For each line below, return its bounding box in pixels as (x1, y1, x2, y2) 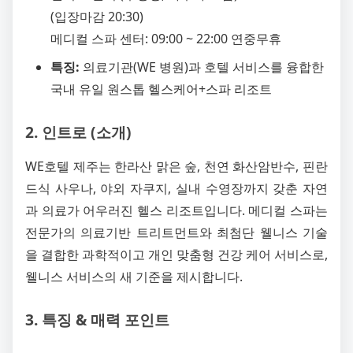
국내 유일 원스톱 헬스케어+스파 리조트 (50, 80, 272, 98)
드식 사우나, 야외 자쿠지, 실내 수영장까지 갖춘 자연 (25, 180, 328, 198)
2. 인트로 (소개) (25, 121, 132, 143)
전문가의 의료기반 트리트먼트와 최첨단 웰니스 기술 (25, 224, 328, 242)
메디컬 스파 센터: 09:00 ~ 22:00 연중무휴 (50, 29, 281, 47)
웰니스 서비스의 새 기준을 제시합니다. (25, 268, 243, 286)
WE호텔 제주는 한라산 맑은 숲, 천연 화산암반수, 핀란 (25, 158, 328, 176)
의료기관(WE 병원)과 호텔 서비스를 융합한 (80, 58, 324, 76)
